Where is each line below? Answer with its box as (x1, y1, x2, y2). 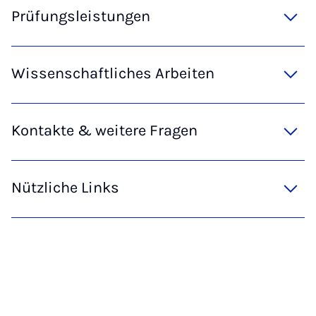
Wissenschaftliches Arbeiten (11, 64, 214, 83)
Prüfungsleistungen (11, 7, 150, 25)
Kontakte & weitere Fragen (11, 121, 197, 140)
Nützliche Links (11, 178, 119, 197)
